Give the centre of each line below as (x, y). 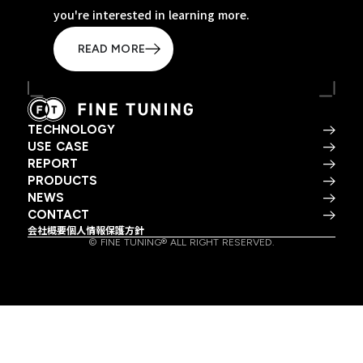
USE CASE (58, 147)
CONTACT (58, 215)
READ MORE (111, 49)
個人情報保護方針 (105, 230)
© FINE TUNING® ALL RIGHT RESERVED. (181, 243)
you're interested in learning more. (151, 15)
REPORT (52, 164)
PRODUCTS (62, 181)
